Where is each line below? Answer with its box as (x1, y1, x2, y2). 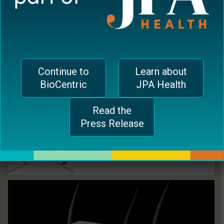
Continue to (37, 65, 89, 77)
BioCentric (39, 78, 87, 90)
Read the (92, 104, 131, 116)
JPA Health (135, 78, 186, 90)
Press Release (80, 117, 144, 129)
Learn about (134, 65, 187, 77)
